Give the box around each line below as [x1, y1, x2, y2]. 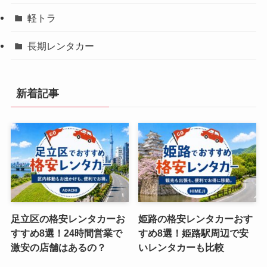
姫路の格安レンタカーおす [138, 213, 253, 224]
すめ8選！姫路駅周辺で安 [138, 227, 249, 238]
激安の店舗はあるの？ [10, 241, 106, 253]
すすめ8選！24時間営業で [10, 227, 122, 238]
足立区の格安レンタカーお [10, 213, 125, 224]
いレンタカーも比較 [138, 241, 225, 253]
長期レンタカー [27, 41, 95, 52]
